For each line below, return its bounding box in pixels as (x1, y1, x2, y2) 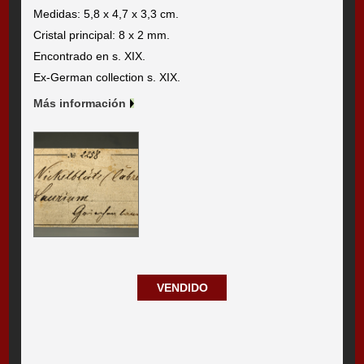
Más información (33, 96, 127, 110)
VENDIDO (156, 280, 208, 294)
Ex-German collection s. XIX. (33, 70, 181, 84)
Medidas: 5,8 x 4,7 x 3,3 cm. (33, 6, 180, 20)
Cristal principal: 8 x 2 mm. (33, 28, 171, 41)
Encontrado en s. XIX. (33, 49, 146, 63)
